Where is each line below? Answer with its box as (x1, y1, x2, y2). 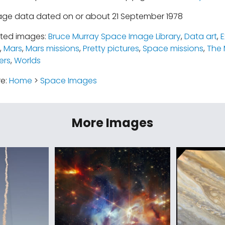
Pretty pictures (82, 43, 139, 54)
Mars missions (25, 43, 79, 54)
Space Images (40, 75, 97, 86)
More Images (72, 115, 153, 131)
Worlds (14, 55, 41, 66)
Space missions (142, 43, 203, 54)
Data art (184, 31, 217, 42)
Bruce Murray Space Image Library (48, 31, 181, 42)
